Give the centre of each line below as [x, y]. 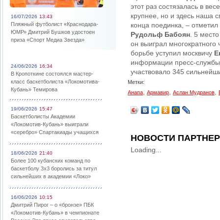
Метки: [136, 82]
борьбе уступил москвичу [172, 53]
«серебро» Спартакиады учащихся [55, 132]
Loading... [146, 150]
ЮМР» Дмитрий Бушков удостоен [53, 32]
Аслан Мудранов [194, 92]
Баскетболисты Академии [43, 116]
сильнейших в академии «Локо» [51, 176]
